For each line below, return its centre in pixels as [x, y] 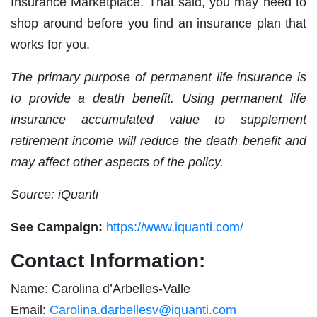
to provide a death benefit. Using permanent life [158, 99]
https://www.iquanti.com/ [175, 227]
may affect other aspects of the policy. [117, 162]
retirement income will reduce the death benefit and [158, 141]
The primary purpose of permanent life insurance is [158, 77]
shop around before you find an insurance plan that [158, 24]
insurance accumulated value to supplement [158, 120]
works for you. [50, 45]
